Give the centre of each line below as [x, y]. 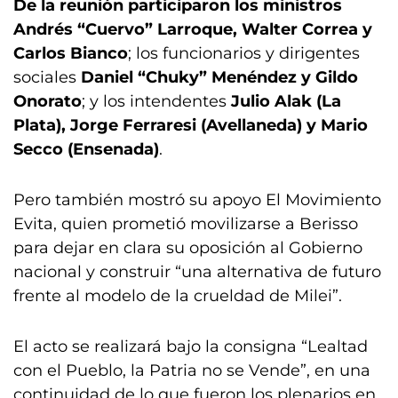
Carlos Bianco [71, 53]
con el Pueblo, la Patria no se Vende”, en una [192, 370]
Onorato [48, 101]
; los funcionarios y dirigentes [244, 53]
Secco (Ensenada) [86, 149]
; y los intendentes [154, 101]
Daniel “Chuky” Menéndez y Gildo [217, 77]
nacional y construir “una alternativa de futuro [197, 272]
